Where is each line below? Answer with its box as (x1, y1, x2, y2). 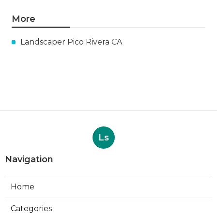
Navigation (5, 154, 53, 165)
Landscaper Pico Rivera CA (20, 37, 122, 46)
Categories (11, 203, 52, 213)
